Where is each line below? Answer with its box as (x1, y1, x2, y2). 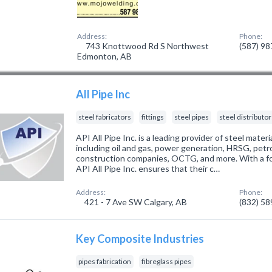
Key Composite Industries (76, 232, 205, 245)
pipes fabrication (78, 257, 132, 266)
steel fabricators (78, 112, 132, 121)
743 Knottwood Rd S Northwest (84, 41, 209, 51)
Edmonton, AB (77, 51, 132, 61)
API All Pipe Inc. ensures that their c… (76, 163, 220, 174)
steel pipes (174, 112, 209, 121)
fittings (141, 112, 165, 121)
